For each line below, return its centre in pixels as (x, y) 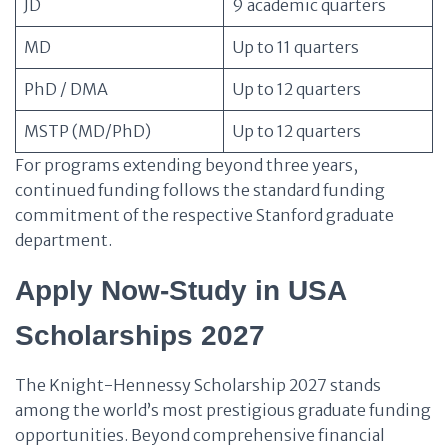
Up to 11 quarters (295, 47)
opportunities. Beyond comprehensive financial (200, 435)
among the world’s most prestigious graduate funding (223, 410)
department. (63, 240)
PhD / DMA (66, 89)
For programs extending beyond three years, (186, 165)
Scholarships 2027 (140, 335)
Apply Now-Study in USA (180, 290)
